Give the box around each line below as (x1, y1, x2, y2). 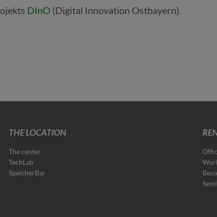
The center (9, 147, 41, 155)
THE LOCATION (9, 127, 67, 138)
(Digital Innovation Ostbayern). (50, 4, 182, 16)
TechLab (9, 158, 34, 166)
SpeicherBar (9, 169, 46, 177)
